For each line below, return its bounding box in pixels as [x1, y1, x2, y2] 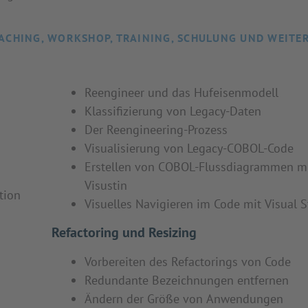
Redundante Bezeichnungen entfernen [85, 272, 289, 288]
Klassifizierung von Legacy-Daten [85, 103, 261, 119]
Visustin [85, 177, 127, 193]
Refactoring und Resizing [52, 223, 197, 241]
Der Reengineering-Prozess [85, 122, 228, 137]
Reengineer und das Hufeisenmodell [85, 85, 278, 100]
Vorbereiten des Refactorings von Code [85, 254, 291, 269]
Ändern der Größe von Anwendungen [85, 291, 283, 307]
